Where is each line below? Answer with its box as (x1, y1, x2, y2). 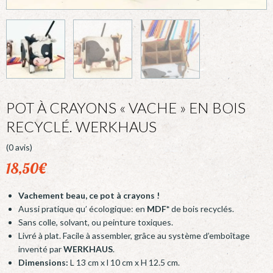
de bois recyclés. (169, 203, 234, 214)
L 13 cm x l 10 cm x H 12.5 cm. (68, 257, 180, 268)
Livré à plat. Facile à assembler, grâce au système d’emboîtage (18, 230, 250, 241)
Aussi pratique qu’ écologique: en (18, 203, 145, 214)
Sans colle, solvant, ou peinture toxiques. (18, 216, 173, 227)
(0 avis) (6, 141, 32, 152)
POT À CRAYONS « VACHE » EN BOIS (6, 98, 246, 116)
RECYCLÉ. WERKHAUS (6, 117, 157, 135)
